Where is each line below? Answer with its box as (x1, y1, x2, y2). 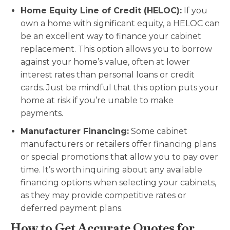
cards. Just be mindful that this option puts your (21, 83, 219, 93)
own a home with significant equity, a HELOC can (21, 18, 220, 29)
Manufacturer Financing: (21, 126, 129, 137)
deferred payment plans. (21, 203, 123, 214)
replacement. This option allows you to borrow (21, 44, 212, 54)
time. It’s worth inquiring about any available (21, 165, 202, 175)
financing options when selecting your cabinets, (21, 178, 216, 188)
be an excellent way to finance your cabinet (21, 31, 201, 42)
